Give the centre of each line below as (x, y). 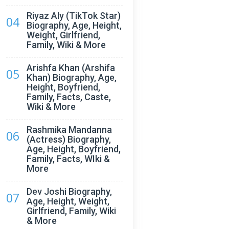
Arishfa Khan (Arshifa (71, 68)
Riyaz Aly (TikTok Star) (74, 16)
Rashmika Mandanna (69, 130)
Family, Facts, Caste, (69, 97)
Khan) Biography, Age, (72, 77)
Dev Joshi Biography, (69, 191)
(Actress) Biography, (69, 139)
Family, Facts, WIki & (68, 159)
